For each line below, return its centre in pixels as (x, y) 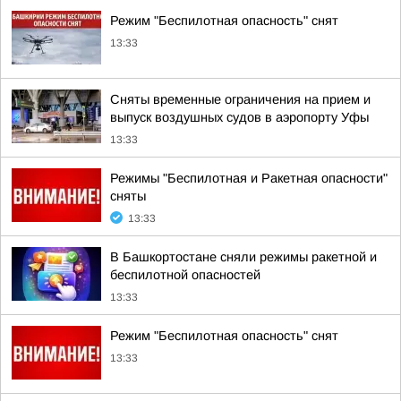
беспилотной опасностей (185, 275)
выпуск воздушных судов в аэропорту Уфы (239, 117)
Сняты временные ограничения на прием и (240, 99)
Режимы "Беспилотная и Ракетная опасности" (249, 178)
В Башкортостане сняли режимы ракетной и (243, 257)
